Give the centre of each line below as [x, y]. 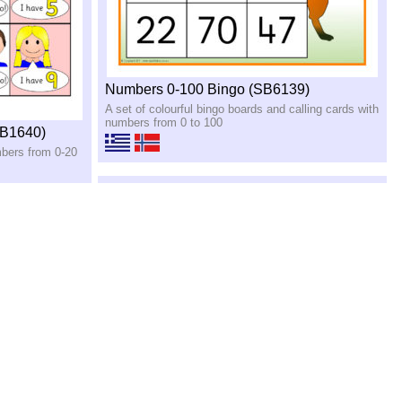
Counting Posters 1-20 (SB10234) [213, 387]
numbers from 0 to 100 [164, 122]
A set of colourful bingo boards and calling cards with [242, 109]
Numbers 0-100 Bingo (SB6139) [208, 89]
